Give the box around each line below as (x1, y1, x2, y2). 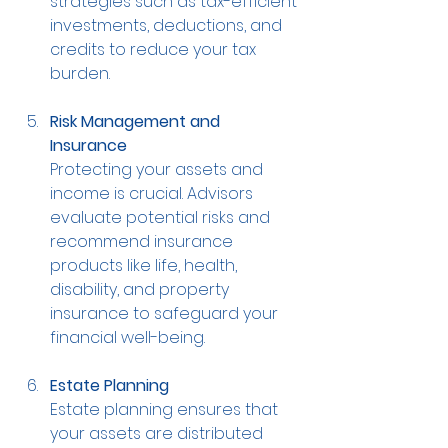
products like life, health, (50, 254, 241, 277)
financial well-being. (50, 326, 205, 349)
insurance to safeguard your (50, 302, 282, 325)
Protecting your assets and (50, 158, 267, 181)
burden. (50, 62, 110, 85)
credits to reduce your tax (50, 38, 260, 61)
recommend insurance (50, 230, 237, 253)
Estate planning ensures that (50, 398, 282, 421)
